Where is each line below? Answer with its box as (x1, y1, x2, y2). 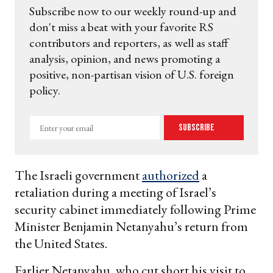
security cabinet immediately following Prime (15, 200, 256, 219)
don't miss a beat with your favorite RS (29, 19, 213, 35)
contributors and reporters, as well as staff (29, 35, 229, 51)
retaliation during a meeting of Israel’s (15, 183, 216, 202)
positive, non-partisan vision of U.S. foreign (29, 66, 234, 83)
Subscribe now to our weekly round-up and (29, 3, 236, 19)
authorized (142, 166, 199, 185)
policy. (29, 82, 60, 99)
